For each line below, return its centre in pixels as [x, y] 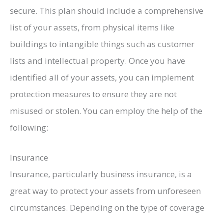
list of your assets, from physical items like [92, 27]
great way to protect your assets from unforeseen [105, 191]
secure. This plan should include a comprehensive [107, 10]
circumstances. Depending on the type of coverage [107, 207]
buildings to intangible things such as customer [102, 44]
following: [29, 127]
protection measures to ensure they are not [93, 94]
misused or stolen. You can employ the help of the [106, 110]
